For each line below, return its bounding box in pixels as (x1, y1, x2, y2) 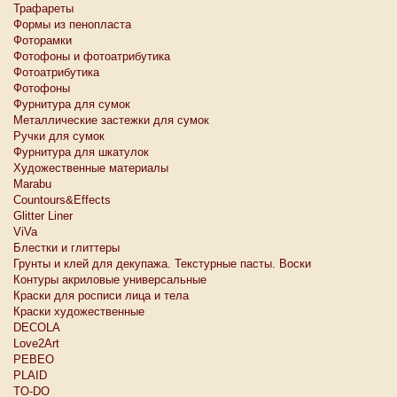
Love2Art (13, 337, 59, 350)
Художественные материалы (13, 161, 168, 175)
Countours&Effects (13, 193, 111, 206)
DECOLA (13, 321, 60, 334)
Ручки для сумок (13, 129, 105, 143)
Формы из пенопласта (13, 18, 131, 31)
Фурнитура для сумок (13, 97, 130, 111)
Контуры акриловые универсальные (13, 273, 206, 286)
